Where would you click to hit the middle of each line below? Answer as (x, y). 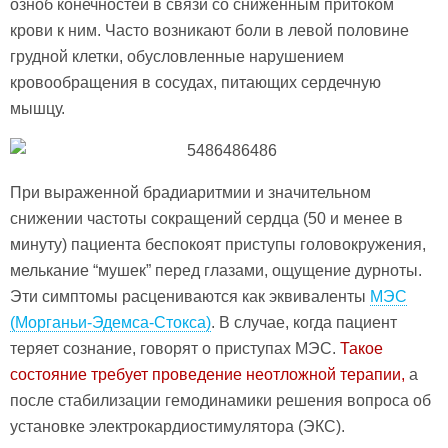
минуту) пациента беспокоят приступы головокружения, (218, 244)
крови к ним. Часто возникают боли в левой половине (209, 30)
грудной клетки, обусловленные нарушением (177, 56)
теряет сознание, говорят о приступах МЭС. (175, 348)
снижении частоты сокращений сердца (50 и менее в (206, 218)
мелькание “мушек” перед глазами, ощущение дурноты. (216, 270)
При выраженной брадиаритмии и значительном (190, 192)
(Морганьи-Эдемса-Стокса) (110, 322)
